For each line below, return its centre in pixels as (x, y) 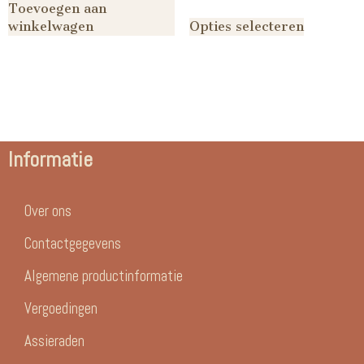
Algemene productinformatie (104, 275)
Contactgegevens (73, 243)
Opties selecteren (246, 26)
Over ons (48, 210)
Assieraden (54, 340)
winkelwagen (51, 26)
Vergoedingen (61, 308)
